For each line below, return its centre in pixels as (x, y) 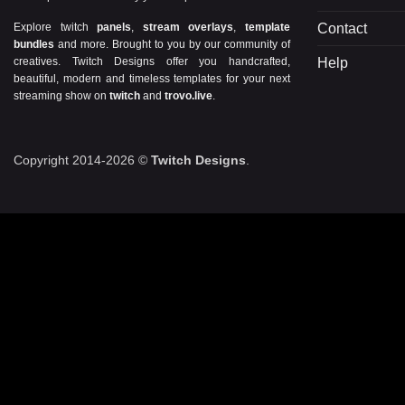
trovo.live (188, 96)
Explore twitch (56, 28)
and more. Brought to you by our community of (172, 45)
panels (114, 28)
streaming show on (61, 96)
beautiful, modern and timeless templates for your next (152, 79)
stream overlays (188, 28)
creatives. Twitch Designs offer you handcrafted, (152, 62)
